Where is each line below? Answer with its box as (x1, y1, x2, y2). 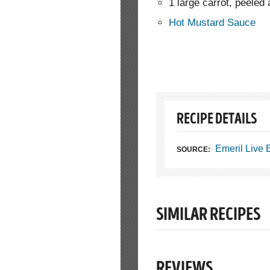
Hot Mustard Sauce (169, 17, 256, 29)
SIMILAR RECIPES (156, 207, 260, 225)
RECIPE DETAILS (177, 113, 257, 128)
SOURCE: (177, 145, 210, 154)
